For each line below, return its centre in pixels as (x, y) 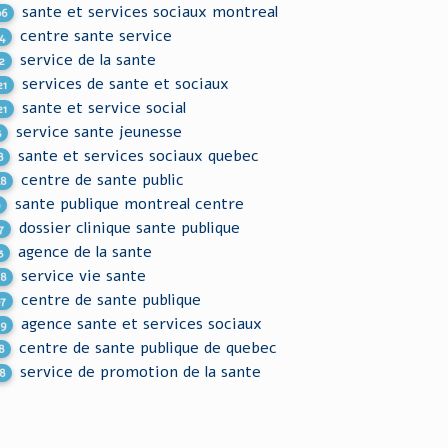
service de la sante (88, 60)
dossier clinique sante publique (130, 228)
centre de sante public (103, 180)
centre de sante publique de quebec (148, 348)
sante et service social (104, 108)
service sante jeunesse (99, 132)
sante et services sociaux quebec (139, 156)
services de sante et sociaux (126, 84)
